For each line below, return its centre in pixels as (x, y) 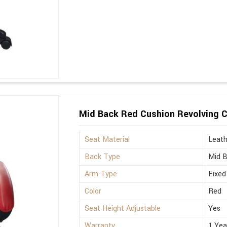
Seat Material (107, 140)
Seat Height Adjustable (123, 209)
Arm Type (101, 174)
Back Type (103, 157)
